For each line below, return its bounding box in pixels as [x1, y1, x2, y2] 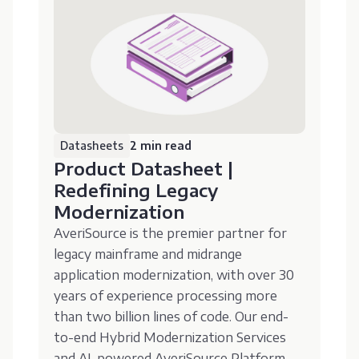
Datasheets [60, 138, 124, 152]
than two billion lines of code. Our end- [54, 308, 289, 325]
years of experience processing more [54, 287, 278, 304]
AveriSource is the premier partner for [54, 224, 288, 241]
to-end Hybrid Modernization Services [54, 329, 287, 345]
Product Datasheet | [54, 156, 234, 179]
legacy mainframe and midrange [54, 245, 243, 262]
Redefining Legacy [54, 178, 219, 201]
